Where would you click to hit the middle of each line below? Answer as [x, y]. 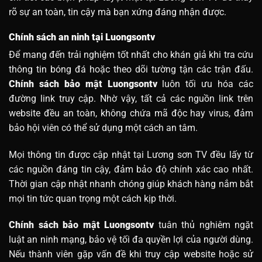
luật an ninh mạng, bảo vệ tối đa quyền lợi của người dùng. [131, 240]
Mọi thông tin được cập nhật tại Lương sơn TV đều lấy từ [131, 154]
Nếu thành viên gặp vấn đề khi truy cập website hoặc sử [131, 254]
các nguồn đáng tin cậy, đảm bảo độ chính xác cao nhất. [131, 169]
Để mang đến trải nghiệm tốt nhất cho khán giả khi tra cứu [131, 54]
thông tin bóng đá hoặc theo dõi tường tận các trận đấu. [131, 69]
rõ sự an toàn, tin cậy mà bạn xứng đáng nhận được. [118, 12]
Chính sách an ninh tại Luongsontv [82, 37]
